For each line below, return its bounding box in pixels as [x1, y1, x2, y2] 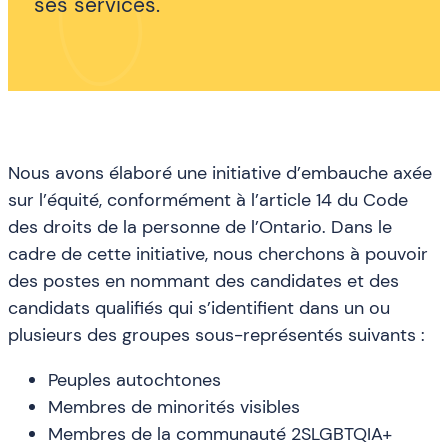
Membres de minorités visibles [48, 395, 300, 420]
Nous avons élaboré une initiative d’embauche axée [8, 160, 432, 185]
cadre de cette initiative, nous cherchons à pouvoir [8, 241, 428, 266]
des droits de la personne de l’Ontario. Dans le [8, 214, 392, 239]
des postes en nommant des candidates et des [8, 268, 399, 293]
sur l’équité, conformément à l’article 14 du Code [8, 187, 408, 212]
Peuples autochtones [48, 368, 221, 393]
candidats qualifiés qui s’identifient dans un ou [8, 295, 390, 320]
